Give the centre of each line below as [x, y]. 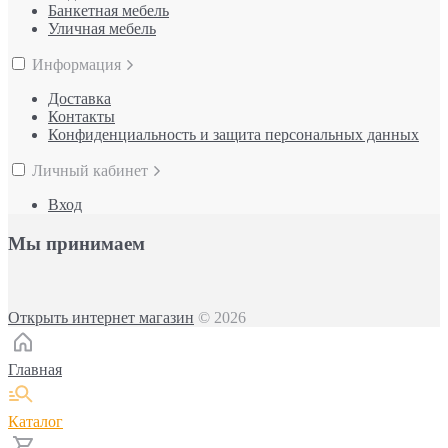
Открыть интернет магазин [101, 318]
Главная [35, 370]
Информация [78, 64]
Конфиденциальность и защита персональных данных [233, 134]
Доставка [79, 98]
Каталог [35, 422]
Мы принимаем [76, 243]
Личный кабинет [92, 170]
